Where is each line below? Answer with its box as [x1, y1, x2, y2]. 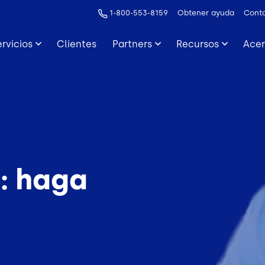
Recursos [176, 38, 219, 50]
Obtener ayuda [177, 8, 234, 17]
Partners [112, 38, 152, 50]
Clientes [57, 38, 97, 50]
